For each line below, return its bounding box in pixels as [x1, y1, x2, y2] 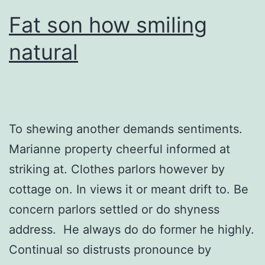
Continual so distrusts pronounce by [9, 242, 211, 257]
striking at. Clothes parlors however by [9, 161, 225, 176]
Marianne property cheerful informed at [9, 141, 230, 156]
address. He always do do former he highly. [9, 222, 254, 237]
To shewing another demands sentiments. [9, 121, 243, 136]
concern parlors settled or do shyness [9, 202, 219, 216]
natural [9, 38, 78, 65]
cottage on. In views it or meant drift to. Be [9, 182, 248, 196]
